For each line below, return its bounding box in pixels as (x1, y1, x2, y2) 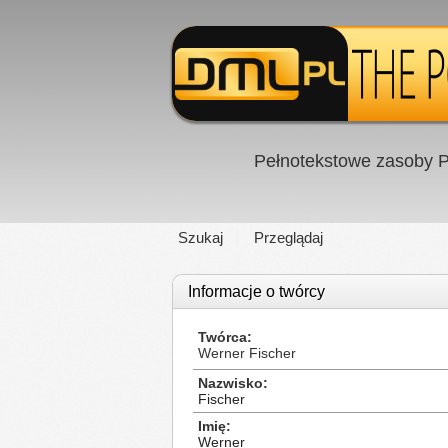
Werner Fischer (198, 345, 296, 361)
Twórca (198, 329, 247, 345)
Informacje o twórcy (188, 283, 325, 300)
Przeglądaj (254, 229, 323, 246)
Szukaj (178, 229, 223, 246)
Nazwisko (198, 375, 263, 391)
